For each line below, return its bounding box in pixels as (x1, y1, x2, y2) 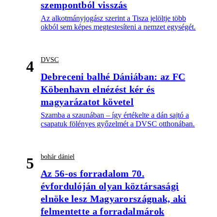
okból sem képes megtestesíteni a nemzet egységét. (41, 23, 196, 31)
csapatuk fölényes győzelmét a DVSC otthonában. (41, 120, 195, 128)
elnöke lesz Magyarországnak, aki (41, 193, 186, 204)
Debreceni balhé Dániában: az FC (41, 71, 186, 82)
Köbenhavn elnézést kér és (41, 84, 155, 95)
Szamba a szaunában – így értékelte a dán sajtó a (41, 111, 189, 120)
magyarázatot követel (41, 96, 134, 108)
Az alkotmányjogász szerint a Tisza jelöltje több (41, 14, 186, 23)
